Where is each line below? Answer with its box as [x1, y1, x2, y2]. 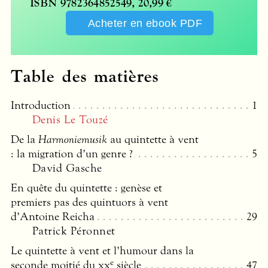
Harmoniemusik [38, 132, 107, 147]
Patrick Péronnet [32, 224, 115, 239]
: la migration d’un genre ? [11, 147, 133, 162]
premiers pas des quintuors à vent [11, 195, 168, 210]
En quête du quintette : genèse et [11, 181, 162, 196]
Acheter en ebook [87, 17, 180, 29]
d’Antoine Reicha [11, 209, 95, 224]
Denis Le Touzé [32, 112, 108, 127]
